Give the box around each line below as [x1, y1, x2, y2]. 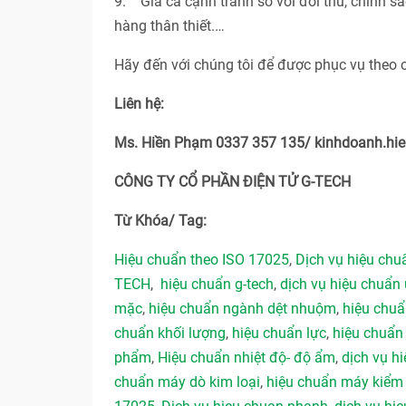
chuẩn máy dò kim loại [114, 373, 260, 391]
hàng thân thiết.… [114, 17, 225, 35]
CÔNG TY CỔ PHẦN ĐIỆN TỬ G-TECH [114, 173, 351, 191]
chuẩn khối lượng [114, 324, 226, 343]
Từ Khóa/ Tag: [114, 212, 210, 230]
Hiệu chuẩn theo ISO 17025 [114, 251, 289, 269]
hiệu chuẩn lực [232, 324, 326, 343]
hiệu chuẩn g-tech [160, 275, 274, 294]
